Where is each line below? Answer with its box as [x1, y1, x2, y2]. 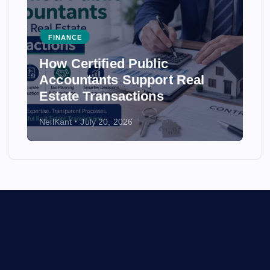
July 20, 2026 [80, 116, 133, 127]
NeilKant [39, 116, 72, 127]
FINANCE [48, 33, 83, 41]
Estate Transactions [39, 89, 164, 104]
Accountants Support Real [39, 72, 205, 88]
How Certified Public [39, 56, 168, 72]
